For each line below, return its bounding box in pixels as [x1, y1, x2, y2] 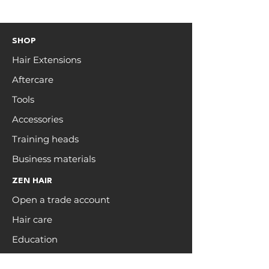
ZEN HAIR [12, 177, 52, 185]
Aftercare [12, 74, 53, 85]
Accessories [12, 113, 63, 125]
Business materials [12, 153, 95, 165]
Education [12, 234, 58, 245]
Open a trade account [12, 194, 110, 205]
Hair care [12, 214, 52, 225]
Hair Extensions [12, 54, 81, 65]
